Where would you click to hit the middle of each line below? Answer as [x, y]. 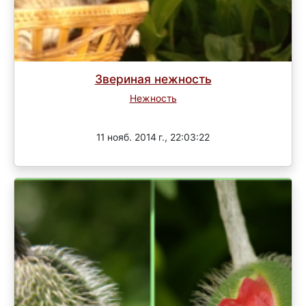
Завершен [153, 113]
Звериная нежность [153, 79]
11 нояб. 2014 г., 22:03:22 [153, 138]
